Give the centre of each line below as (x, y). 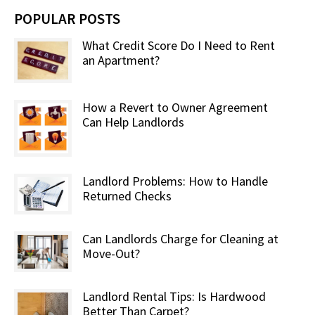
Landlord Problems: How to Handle (175, 181)
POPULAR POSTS (67, 19)
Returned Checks (127, 196)
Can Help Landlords (133, 122)
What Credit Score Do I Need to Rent (178, 45)
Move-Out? (111, 254)
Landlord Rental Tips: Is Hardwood (174, 296)
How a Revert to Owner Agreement (175, 107)
